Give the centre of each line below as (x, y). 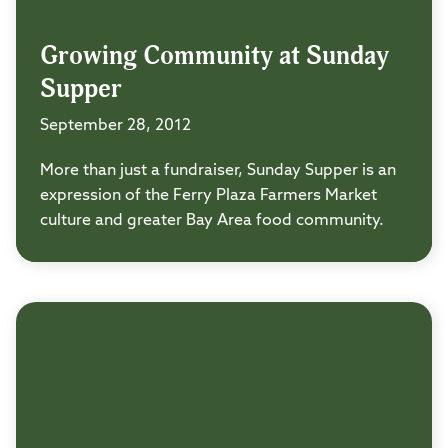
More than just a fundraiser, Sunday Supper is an (218, 171)
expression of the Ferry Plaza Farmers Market (208, 196)
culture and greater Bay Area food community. (212, 221)
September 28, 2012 (115, 126)
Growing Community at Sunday (214, 56)
